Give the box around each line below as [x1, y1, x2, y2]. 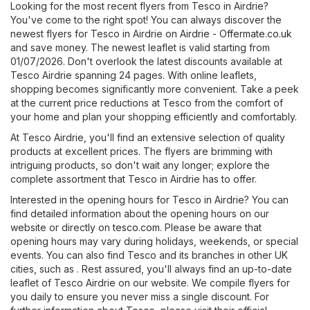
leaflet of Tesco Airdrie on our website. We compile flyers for [10, 277, 290, 289]
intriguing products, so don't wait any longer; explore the [10, 159, 270, 172]
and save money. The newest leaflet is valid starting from [10, 42, 270, 54]
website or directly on [10, 221, 113, 234]
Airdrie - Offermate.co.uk [180, 28, 292, 40]
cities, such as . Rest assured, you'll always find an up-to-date [10, 263, 292, 275]
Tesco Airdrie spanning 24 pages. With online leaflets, [10, 69, 257, 82]
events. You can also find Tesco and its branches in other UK [10, 249, 288, 262]
